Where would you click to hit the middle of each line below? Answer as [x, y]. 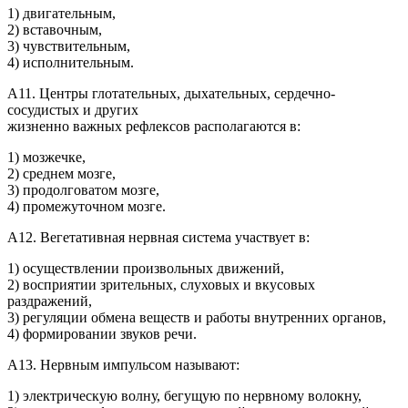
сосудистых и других [73, 110]
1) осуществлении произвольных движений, [146, 269]
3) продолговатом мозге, [83, 190]
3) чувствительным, [69, 46]
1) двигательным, [61, 14]
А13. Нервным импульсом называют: [123, 365]
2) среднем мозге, [61, 174]
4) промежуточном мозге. [87, 207]
